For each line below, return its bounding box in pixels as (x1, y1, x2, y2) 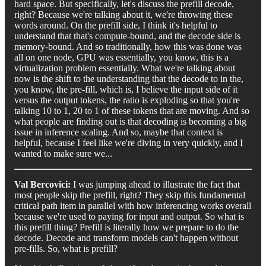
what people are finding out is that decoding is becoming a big (14, 116, 246, 126)
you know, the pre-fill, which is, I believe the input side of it (14, 84, 237, 94)
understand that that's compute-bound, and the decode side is (14, 30, 240, 41)
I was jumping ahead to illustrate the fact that (71, 179, 240, 189)
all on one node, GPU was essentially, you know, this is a (14, 52, 229, 62)
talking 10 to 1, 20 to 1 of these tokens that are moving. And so (14, 105, 249, 116)
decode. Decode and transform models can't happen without (14, 232, 238, 243)
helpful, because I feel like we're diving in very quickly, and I (14, 137, 243, 148)
